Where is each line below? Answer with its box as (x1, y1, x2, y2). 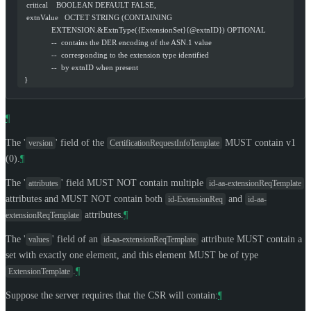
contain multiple (137, 177, 206, 188)
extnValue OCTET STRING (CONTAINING (20, 12, 172, 22)
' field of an (52, 233, 101, 244)
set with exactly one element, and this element (6, 249, 189, 260)
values (28, 234, 49, 244)
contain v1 (252, 137, 296, 148)
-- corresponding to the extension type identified (20, 50, 209, 59)
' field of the (56, 137, 107, 148)
